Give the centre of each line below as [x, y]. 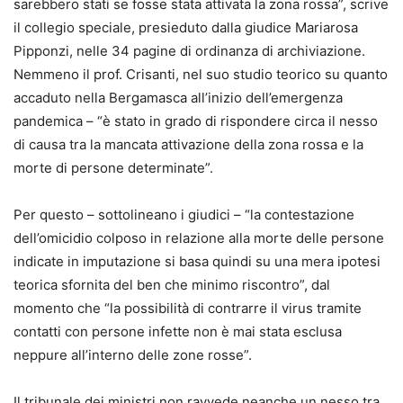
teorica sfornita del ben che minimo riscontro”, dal [172, 285]
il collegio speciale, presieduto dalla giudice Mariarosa [186, 27]
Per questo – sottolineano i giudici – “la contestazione [184, 215]
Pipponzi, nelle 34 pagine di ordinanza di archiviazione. [189, 51]
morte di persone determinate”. [113, 168]
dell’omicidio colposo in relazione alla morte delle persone [199, 238]
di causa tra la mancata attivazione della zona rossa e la [188, 144]
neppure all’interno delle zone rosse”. [133, 355]
